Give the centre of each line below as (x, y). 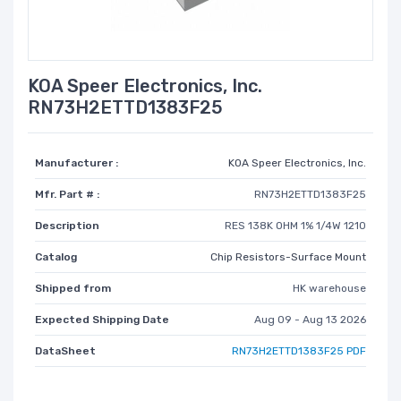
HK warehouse (329, 288)
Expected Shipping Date (102, 319)
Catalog (56, 256)
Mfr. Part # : (67, 194)
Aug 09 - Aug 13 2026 (310, 319)
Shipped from (73, 288)
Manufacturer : (77, 162)
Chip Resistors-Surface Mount (288, 256)
